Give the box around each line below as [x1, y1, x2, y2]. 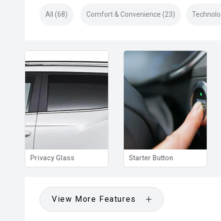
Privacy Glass [30, 154, 74, 162]
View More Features [52, 194, 136, 204]
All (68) [45, 10, 68, 18]
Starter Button [128, 154, 173, 162]
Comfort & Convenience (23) [86, 10, 175, 18]
